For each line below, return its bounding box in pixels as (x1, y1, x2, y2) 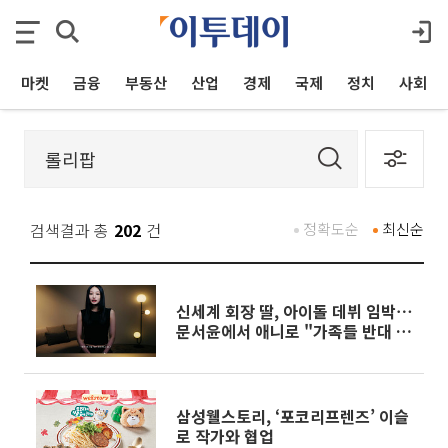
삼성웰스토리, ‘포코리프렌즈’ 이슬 (176, 404, 409, 428)
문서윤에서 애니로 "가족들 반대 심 (176, 319, 411, 343)
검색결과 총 (30, 218, 109, 242)
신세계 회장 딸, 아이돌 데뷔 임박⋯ (176, 299, 412, 323)
